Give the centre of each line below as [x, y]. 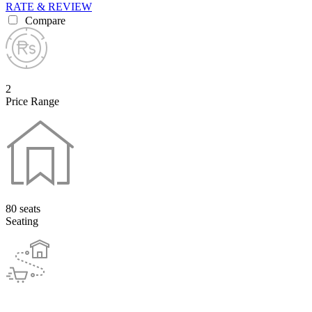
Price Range [32, 101]
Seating [22, 221]
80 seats [23, 208]
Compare [44, 20]
